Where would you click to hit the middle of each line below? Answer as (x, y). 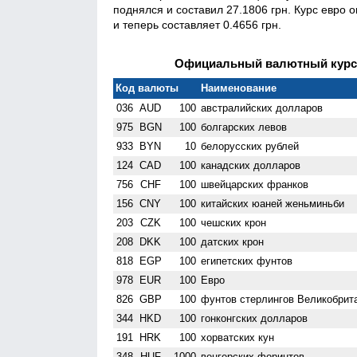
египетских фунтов (247, 261)
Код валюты (147, 88)
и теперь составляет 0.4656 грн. (197, 24)
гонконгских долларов (255, 318)
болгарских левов (244, 127)
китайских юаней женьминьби (273, 203)
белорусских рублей (250, 146)
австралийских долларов (262, 108)
